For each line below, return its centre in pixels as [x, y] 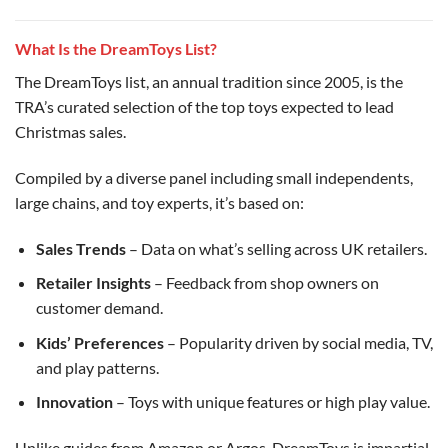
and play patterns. [97, 367]
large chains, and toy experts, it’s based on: [159, 202]
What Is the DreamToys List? [116, 48]
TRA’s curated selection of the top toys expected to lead [204, 106]
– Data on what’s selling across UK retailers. [276, 248]
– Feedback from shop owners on [264, 283]
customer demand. [99, 308]
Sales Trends [80, 248]
